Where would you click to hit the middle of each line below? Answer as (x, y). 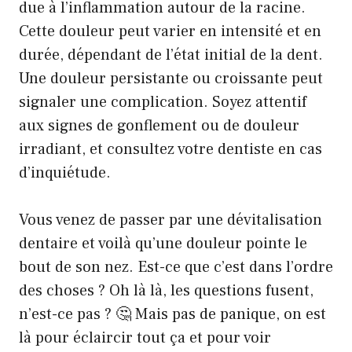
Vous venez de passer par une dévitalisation (170, 220)
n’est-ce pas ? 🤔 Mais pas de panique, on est (172, 314)
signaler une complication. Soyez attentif (163, 102)
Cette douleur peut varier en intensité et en (170, 31)
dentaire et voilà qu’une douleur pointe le (163, 244)
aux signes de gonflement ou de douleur (159, 126)
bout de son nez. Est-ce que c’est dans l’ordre (176, 267)
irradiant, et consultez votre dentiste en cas (170, 149)
